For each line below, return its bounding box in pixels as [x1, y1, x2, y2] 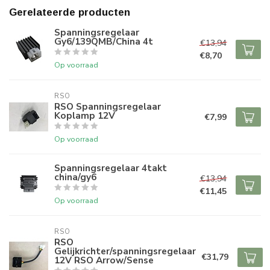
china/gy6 [54, 171, 96, 183]
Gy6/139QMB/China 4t [54, 35, 153, 48]
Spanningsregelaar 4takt [54, 162, 167, 174]
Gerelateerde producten [9, 7, 130, 18]
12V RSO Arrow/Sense [54, 254, 154, 266]
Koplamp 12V [54, 109, 115, 122]
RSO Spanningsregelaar [54, 100, 161, 113]
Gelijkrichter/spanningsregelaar [54, 245, 196, 257]
